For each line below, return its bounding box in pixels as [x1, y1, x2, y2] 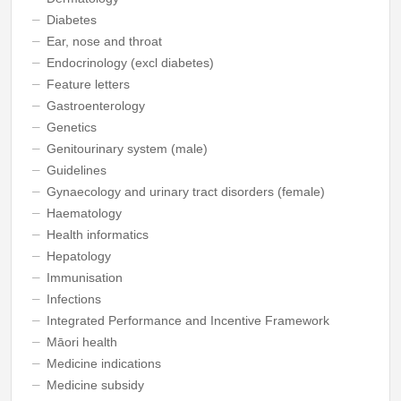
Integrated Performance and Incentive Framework [46, 313, 329, 328]
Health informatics [46, 227, 149, 242]
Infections [46, 292, 101, 306]
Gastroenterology [46, 98, 145, 113]
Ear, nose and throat [46, 34, 162, 48]
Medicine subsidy [46, 378, 144, 392]
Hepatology [46, 249, 111, 263]
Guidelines [46, 163, 107, 177]
